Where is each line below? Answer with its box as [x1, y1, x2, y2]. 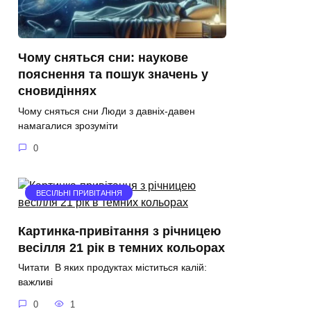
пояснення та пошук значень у [18, 67, 208, 81]
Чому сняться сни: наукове [18, 50, 188, 65]
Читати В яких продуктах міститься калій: [18, 262, 207, 274]
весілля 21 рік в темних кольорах [18, 240, 225, 255]
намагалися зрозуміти [18, 119, 118, 131]
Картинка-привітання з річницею [18, 224, 221, 238]
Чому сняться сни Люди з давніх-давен [18, 105, 195, 117]
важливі [18, 276, 53, 288]
